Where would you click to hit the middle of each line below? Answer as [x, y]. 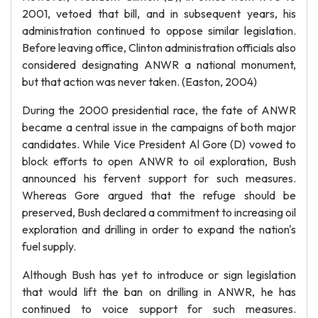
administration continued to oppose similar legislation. [159, 31]
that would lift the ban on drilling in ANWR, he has [159, 292]
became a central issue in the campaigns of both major [159, 127]
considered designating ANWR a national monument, [159, 65]
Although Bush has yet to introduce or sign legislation [159, 275]
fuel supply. [49, 246]
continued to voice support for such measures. [159, 309]
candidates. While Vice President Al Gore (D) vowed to [159, 144]
